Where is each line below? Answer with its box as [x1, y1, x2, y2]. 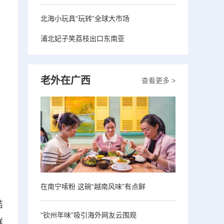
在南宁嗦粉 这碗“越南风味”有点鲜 [40, 182, 145, 190]
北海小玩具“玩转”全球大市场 [40, 14, 129, 22]
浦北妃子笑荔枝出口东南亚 [40, 34, 124, 42]
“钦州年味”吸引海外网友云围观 [40, 210, 136, 219]
